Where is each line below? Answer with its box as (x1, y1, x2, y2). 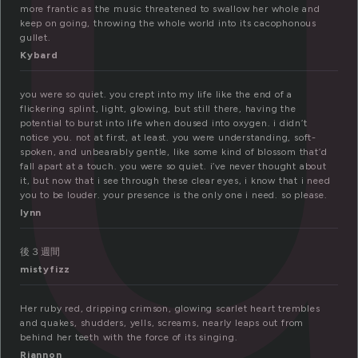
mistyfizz (20, 264, 71, 276)
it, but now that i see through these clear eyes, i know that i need (20, 175, 331, 187)
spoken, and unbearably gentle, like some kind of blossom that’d (20, 146, 328, 158)
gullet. (20, 32, 51, 44)
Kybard (20, 50, 58, 62)
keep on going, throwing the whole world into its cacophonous (20, 18, 316, 30)
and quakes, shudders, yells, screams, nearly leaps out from (20, 317, 304, 329)
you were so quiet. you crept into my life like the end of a (20, 89, 293, 101)
